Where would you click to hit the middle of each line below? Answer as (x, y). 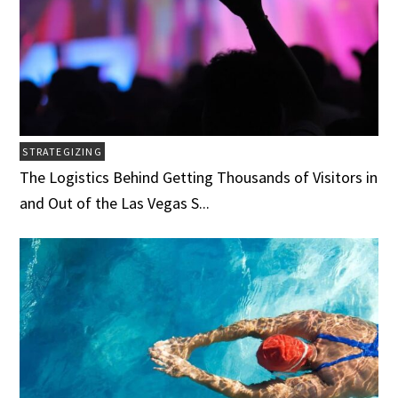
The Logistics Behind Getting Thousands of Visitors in (199, 177)
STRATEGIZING (62, 151)
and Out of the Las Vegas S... (115, 203)
